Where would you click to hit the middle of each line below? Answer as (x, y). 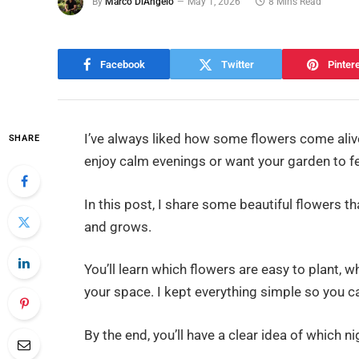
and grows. (118, 227)
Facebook (122, 64)
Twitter (237, 64)
